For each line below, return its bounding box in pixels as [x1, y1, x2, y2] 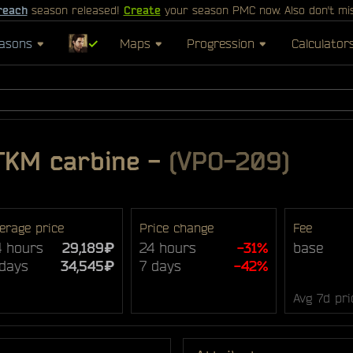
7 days [139, 258, 182, 273]
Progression [187, 35, 255, 50]
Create [123, 4, 161, 17]
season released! [27, 4, 124, 17]
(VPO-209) [169, 147, 289, 175]
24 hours [139, 240, 197, 255]
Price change [139, 221, 214, 235]
